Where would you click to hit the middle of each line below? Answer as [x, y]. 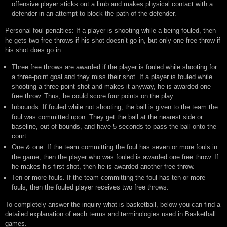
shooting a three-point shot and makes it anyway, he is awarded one [111, 87]
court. [20, 136]
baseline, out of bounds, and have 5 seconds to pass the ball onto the [114, 127]
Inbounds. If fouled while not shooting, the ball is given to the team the [115, 107]
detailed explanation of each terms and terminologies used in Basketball [110, 214]
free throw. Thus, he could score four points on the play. [93, 96]
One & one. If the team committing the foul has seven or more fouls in [115, 147]
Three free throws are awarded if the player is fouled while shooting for [114, 67]
